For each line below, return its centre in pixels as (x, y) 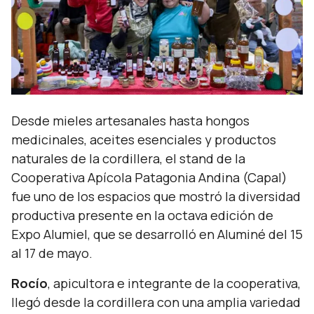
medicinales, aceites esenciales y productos (144, 139)
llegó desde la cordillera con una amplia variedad (156, 302)
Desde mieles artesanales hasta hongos (130, 121)
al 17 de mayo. (52, 253)
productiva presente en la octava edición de (142, 215)
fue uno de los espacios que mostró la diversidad (156, 196)
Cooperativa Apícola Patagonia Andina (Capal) (149, 177)
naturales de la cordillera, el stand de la (128, 158)
